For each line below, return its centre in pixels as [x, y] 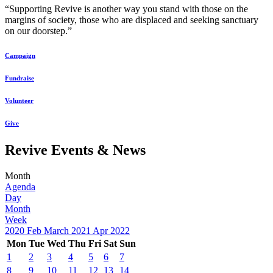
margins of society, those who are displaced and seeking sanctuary [132, 20]
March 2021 [67, 230]
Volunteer [19, 101]
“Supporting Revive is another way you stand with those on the [126, 9]
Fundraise [19, 78]
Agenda [20, 186]
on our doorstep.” [38, 31]
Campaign [20, 56]
